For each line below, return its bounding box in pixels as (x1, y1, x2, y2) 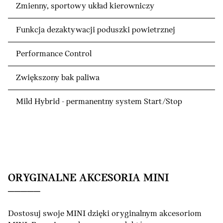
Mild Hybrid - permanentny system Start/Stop (16, 97, 182, 107)
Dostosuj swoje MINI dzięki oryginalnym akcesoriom (8, 209, 202, 219)
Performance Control (16, 49, 92, 59)
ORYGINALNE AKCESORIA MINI (8, 172, 169, 184)
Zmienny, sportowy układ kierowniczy (16, 1, 154, 11)
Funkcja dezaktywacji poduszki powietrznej (16, 25, 175, 35)
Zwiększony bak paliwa (16, 73, 100, 83)
